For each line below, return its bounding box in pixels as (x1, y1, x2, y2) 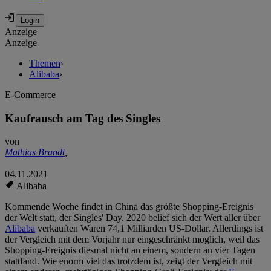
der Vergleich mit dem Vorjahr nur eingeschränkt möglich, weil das (5, 234, 260, 245)
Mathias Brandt (5, 147, 65, 158)
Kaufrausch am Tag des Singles (5, 111, 160, 125)
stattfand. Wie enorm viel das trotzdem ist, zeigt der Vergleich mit (5, 256, 252, 267)
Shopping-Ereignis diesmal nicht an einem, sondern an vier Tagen (5, 245, 255, 256)
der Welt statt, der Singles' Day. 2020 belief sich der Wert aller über (5, 212, 260, 223)
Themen (29, 58, 60, 69)
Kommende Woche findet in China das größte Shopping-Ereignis (5, 201, 253, 212)
